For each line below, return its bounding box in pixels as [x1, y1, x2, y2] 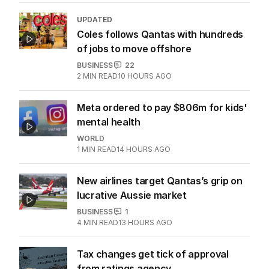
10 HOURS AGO [118, 71, 172, 80]
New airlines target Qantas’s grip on [77, 174, 243, 187]
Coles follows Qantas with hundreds [77, 28, 244, 40]
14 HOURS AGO [116, 144, 171, 154]
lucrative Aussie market [77, 189, 187, 201]
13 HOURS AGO [118, 217, 172, 227]
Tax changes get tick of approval [77, 247, 229, 260]
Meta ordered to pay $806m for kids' [77, 101, 247, 113]
